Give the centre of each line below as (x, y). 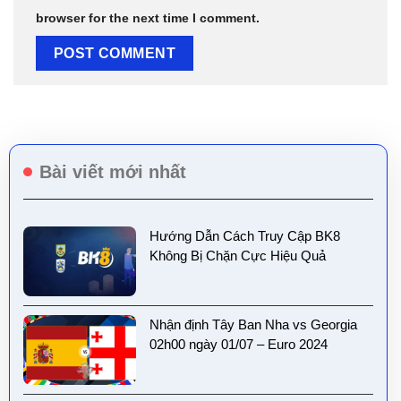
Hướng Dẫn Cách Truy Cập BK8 (245, 235)
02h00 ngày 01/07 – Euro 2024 (239, 344)
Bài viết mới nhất (113, 171)
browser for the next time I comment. (148, 18)
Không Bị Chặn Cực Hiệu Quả (238, 255)
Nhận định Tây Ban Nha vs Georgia (253, 324)
